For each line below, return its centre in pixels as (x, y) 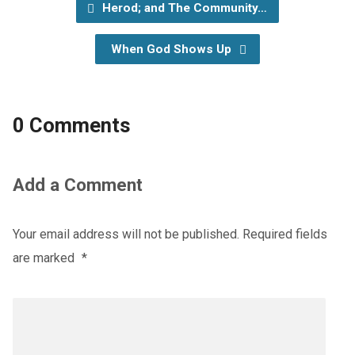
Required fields (284, 235)
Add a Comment (77, 185)
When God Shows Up (172, 50)
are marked (45, 258)
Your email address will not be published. (126, 235)
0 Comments (71, 126)
